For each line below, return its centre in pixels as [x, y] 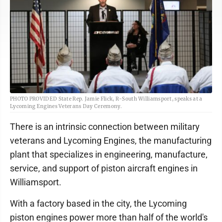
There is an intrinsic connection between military [105, 127]
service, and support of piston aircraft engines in [104, 168]
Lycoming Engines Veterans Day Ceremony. [66, 107]
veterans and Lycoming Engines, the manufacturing [111, 141]
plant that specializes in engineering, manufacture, [109, 155]
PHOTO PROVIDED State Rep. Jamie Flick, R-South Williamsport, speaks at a [106, 99]
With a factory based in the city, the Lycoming [98, 204]
